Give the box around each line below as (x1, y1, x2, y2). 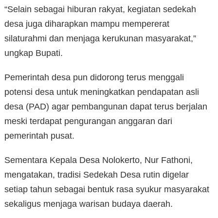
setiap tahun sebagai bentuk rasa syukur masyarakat (4, 184, 209, 195)
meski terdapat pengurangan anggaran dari (4, 116, 172, 127)
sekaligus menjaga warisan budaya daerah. (4, 199, 173, 209)
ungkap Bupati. (4, 48, 63, 58)
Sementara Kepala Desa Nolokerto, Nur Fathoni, (4, 155, 193, 165)
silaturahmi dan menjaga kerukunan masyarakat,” (4, 34, 196, 44)
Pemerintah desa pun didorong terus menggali (4, 73, 184, 83)
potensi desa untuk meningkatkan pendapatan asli (4, 87, 199, 97)
